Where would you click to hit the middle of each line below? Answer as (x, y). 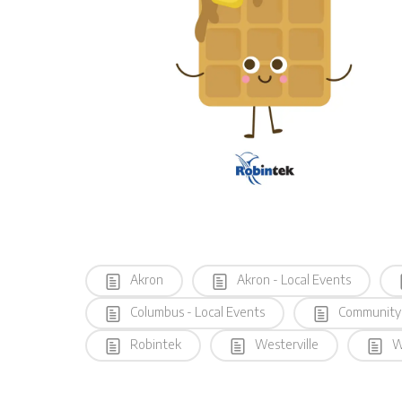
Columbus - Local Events (196, 311)
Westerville (285, 344)
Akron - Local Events (293, 279)
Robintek (154, 344)
